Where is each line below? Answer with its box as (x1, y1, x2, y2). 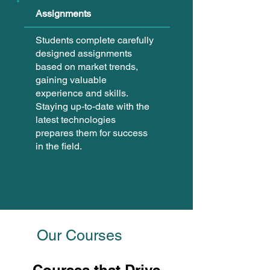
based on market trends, (36, 61, 138, 72)
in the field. (36, 140, 82, 152)
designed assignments (36, 48, 132, 59)
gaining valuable (36, 74, 107, 86)
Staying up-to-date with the (36, 101, 149, 112)
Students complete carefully (36, 34, 154, 46)
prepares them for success (36, 127, 148, 139)
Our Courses (37, 227, 122, 244)
